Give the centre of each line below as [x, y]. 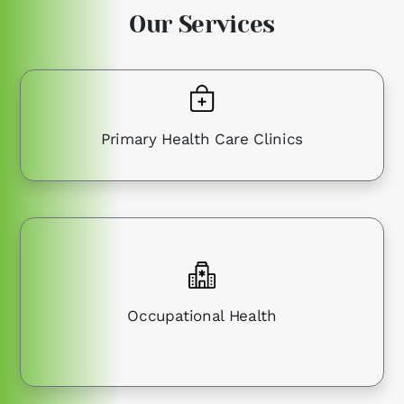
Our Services [202, 25]
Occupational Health [202, 316]
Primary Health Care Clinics [202, 139]
